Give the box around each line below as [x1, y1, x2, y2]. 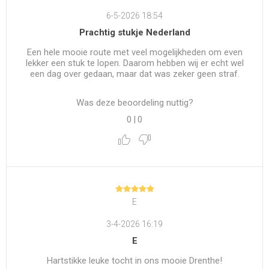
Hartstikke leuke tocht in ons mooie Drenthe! [47, 255, 222, 266]
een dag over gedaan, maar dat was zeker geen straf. [29, 68, 240, 80]
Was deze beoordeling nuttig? [76, 97, 193, 109]
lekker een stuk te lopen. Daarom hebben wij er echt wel [25, 58, 244, 69]
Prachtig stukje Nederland [79, 27, 190, 38]
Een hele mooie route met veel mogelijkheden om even [26, 47, 243, 58]
